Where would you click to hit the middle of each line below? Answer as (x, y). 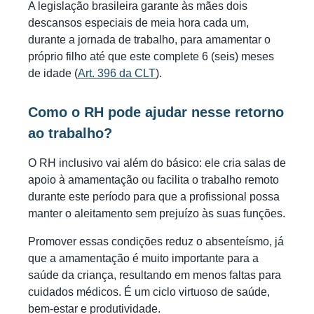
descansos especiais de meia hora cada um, (138, 22)
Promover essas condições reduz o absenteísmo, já (156, 241)
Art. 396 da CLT (117, 73)
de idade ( (53, 73)
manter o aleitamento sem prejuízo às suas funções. (157, 213)
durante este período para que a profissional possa (154, 196)
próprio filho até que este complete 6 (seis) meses (151, 56)
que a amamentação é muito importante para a (143, 258)
